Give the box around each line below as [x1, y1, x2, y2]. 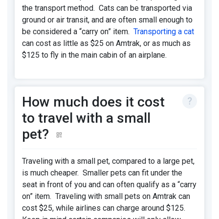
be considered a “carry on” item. [22, 26, 133, 36]
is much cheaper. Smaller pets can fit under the [22, 168, 182, 177]
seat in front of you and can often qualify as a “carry [22, 179, 197, 189]
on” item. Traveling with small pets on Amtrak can [22, 191, 190, 201]
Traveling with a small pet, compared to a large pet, [22, 156, 195, 166]
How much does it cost [22, 93, 165, 110]
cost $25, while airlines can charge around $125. [22, 203, 187, 213]
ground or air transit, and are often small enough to [22, 15, 193, 24]
